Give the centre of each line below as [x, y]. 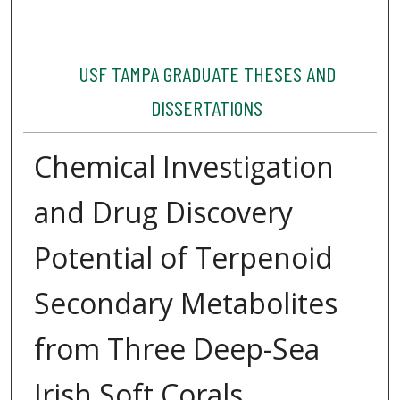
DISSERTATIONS [207, 108]
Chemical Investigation [183, 167]
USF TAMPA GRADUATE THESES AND [207, 74]
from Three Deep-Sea [176, 349]
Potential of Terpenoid [183, 258]
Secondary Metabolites [185, 304]
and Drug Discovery [163, 212]
